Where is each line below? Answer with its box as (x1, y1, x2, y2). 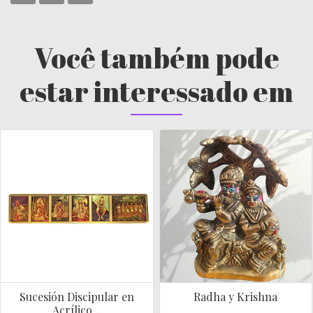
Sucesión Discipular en (19, 289, 134, 304)
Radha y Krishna (194, 289, 278, 304)
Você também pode (34, 39, 279, 77)
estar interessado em (20, 73, 293, 110)
